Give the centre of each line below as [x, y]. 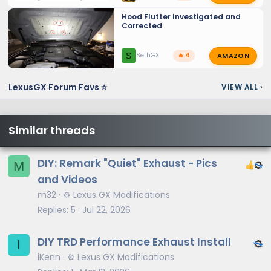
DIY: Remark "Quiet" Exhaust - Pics [127, 163]
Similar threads [52, 130]
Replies [52, 210]
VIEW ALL [241, 87]
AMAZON [233, 55]
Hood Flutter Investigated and [181, 16]
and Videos [67, 179]
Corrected [142, 25]
